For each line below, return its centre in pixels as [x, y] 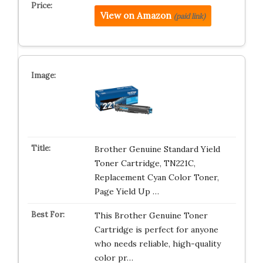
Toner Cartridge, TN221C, [145, 163]
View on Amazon [136, 16]
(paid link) [189, 16]
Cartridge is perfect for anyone [156, 230]
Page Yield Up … [127, 191]
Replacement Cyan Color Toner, [156, 177]
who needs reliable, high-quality [157, 244]
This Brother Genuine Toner [151, 215]
